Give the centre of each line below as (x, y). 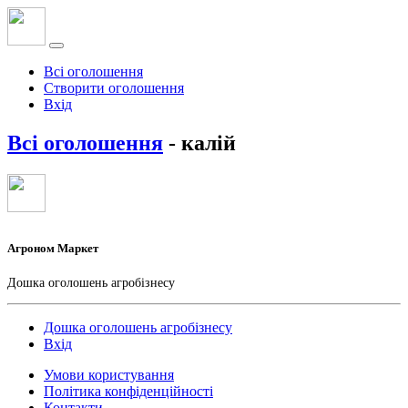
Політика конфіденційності (128, 391)
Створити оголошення (114, 88)
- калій (199, 143)
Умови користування (109, 374)
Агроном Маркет (53, 248)
